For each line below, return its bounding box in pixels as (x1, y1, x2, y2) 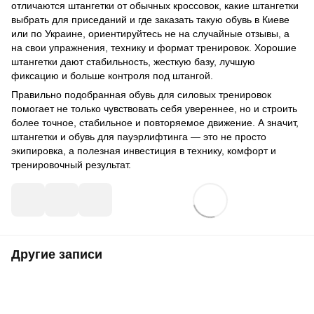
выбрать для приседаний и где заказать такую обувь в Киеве (11, 13, 289, 25)
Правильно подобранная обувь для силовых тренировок (11, 88, 271, 100)
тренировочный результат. (11, 158, 131, 170)
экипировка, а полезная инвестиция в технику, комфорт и (11, 144, 276, 156)
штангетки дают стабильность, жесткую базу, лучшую (11, 55, 255, 67)
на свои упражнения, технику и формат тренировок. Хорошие (11, 41, 296, 53)
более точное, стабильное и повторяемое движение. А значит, (11, 116, 299, 128)
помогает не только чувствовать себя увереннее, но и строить (11, 102, 297, 114)
